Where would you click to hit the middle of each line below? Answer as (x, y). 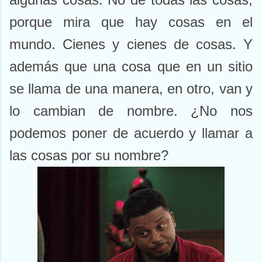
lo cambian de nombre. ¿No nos (131, 111)
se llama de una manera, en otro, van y (131, 89)
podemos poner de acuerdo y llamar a (131, 133)
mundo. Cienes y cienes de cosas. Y (131, 44)
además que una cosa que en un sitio (131, 67)
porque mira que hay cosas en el (131, 22)
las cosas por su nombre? (89, 156)
